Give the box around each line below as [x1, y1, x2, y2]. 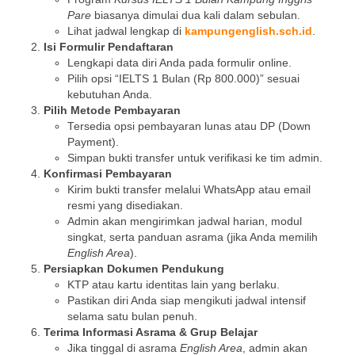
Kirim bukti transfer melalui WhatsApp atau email [67, 184, 311, 197]
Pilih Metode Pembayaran [44, 105, 181, 117]
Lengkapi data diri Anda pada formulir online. [67, 57, 292, 70]
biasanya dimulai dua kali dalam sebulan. [91, 10, 300, 22]
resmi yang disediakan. [67, 200, 183, 212]
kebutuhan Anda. [67, 89, 152, 101]
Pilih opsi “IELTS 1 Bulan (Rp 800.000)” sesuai [67, 73, 300, 86]
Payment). [67, 136, 119, 149]
